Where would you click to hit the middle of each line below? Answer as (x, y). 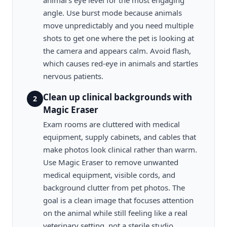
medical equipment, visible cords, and (109, 175)
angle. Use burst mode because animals (112, 13)
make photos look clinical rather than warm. (120, 149)
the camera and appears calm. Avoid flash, (117, 51)
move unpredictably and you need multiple (118, 25)
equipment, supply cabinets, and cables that (120, 137)
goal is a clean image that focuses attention (118, 200)
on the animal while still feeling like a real (115, 213)
